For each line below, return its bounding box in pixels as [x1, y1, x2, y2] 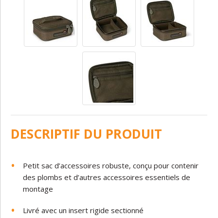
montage [23, 184, 54, 194]
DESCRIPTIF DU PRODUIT [11, 125, 163, 143]
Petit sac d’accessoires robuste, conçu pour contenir [23, 161, 199, 170]
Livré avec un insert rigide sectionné [23, 205, 146, 215]
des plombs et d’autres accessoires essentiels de [23, 172, 191, 182]
